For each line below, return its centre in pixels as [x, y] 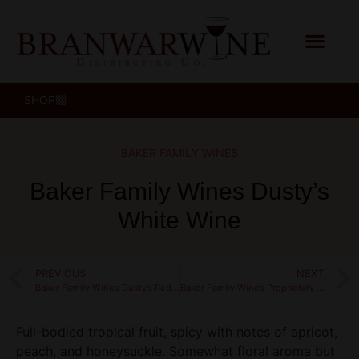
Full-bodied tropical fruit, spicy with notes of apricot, [177, 331]
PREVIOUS [61, 273]
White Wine [179, 220]
